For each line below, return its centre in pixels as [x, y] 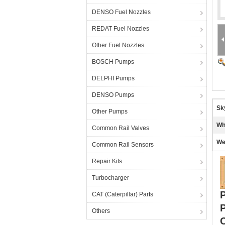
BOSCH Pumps [113, 62]
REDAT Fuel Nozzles [121, 29]
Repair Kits [107, 161]
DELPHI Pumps [113, 78]
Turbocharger [110, 178]
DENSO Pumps [113, 95]
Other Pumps [110, 111]
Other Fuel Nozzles [118, 45]
